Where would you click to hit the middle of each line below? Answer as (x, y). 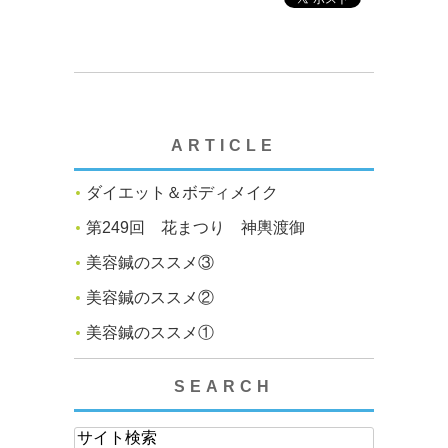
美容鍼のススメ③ (150, 263)
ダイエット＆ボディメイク (182, 193)
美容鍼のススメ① (150, 333)
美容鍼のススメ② (150, 298)
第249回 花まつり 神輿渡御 (195, 228)
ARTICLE (224, 146)
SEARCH (224, 387)
